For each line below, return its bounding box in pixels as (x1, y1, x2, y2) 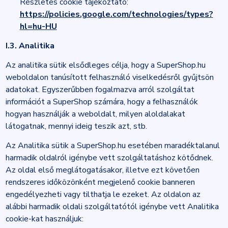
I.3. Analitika (5, 40, 54, 51)
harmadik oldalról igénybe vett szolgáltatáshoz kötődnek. (5, 152, 213, 163)
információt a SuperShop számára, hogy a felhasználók (5, 96, 198, 107)
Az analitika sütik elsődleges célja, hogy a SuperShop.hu (5, 60, 206, 71)
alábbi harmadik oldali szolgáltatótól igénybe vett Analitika (5, 201, 219, 212)
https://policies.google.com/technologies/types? (19, 9, 213, 20)
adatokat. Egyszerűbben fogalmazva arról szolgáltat (5, 84, 194, 95)
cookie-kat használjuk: (5, 213, 83, 224)
